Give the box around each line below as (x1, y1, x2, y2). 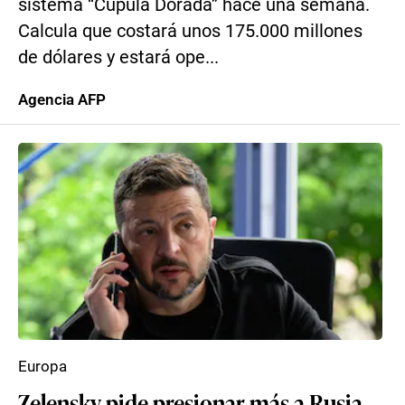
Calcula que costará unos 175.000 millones (18, 21, 363, 42)
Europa (18, 357, 67, 375)
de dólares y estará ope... (18, 47, 219, 68)
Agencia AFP (18, 90, 106, 108)
